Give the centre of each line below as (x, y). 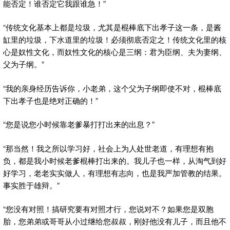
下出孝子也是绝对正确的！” (51, 100)
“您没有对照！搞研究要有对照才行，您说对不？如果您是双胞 (108, 209)
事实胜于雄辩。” (31, 185)
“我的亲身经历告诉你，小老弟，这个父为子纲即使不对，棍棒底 (112, 88)
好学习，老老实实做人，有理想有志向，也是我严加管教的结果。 (115, 172)
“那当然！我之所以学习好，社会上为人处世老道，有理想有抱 (108, 148)
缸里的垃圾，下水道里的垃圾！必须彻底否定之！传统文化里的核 (115, 40)
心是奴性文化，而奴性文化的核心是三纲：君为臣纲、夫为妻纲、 (115, 52)
